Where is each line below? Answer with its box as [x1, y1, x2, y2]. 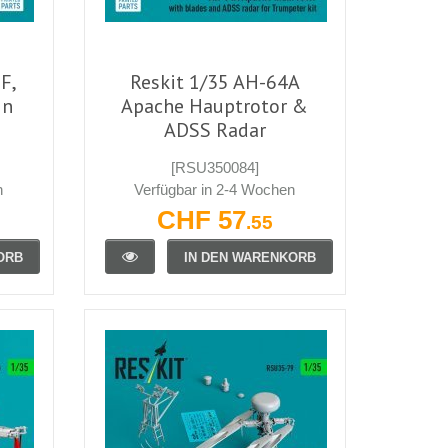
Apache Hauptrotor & [121, 92, 309, 119]
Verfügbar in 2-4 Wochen [134, 180, 296, 198]
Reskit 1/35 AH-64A [129, 68, 300, 95]
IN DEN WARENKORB [183, 249, 316, 265]
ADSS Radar [163, 116, 266, 143]
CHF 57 [156, 205, 246, 234]
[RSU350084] [170, 158, 259, 176]
